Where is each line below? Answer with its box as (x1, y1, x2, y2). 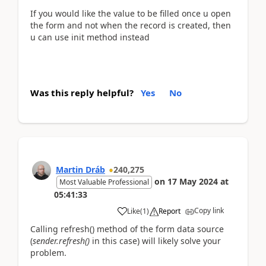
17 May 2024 (167, 175, 218, 187)
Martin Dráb (56, 163, 105, 175)
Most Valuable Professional (59, 176, 149, 187)
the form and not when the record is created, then (30, 19, 231, 31)
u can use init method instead (30, 31, 150, 43)
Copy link (194, 205, 224, 216)
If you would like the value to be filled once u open (30, 7, 231, 19)
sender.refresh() (33, 235, 90, 246)
